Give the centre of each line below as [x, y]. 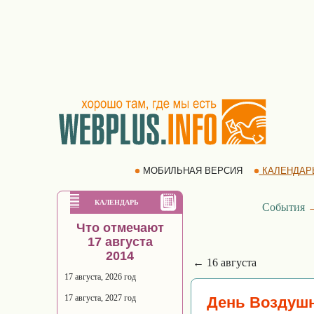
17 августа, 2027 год [100, 298]
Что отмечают [120, 228]
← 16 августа [225, 262]
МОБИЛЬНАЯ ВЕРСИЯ [192, 171]
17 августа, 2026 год [100, 277]
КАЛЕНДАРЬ [117, 202]
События [284, 207]
